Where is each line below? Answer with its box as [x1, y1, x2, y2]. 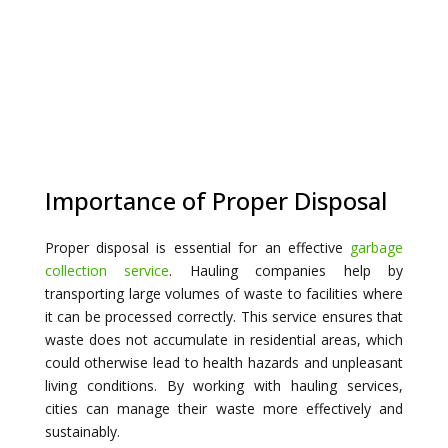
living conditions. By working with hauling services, [44, 375, 404, 395]
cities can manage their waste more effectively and [44, 398, 404, 418]
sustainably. [44, 421, 120, 441]
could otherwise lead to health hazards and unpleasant [44, 352, 404, 372]
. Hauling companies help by [169, 260, 404, 280]
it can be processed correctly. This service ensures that [44, 306, 404, 326]
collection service [44, 260, 170, 280]
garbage [350, 237, 404, 257]
